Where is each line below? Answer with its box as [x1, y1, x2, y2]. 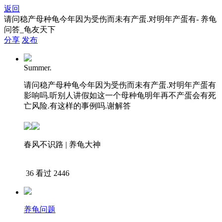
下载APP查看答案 [24, 159, 86, 167]
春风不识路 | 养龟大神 [24, 140, 101, 149]
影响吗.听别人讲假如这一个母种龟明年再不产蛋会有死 [24, 91, 216, 100]
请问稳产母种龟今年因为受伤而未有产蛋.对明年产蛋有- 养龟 [4, 15, 217, 23]
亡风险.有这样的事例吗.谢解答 [24, 102, 131, 110]
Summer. [24, 63, 52, 72]
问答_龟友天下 [4, 25, 55, 34]
